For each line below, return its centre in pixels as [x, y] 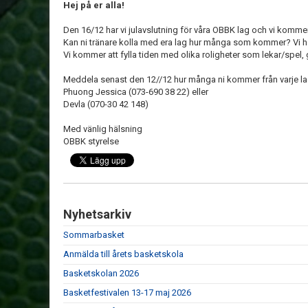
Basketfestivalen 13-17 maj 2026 [127, 293]
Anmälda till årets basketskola [123, 254]
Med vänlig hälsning [103, 129]
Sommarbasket [94, 235]
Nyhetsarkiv [97, 214]
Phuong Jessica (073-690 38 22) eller [136, 92]
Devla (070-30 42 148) [106, 104]
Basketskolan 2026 [101, 274]
